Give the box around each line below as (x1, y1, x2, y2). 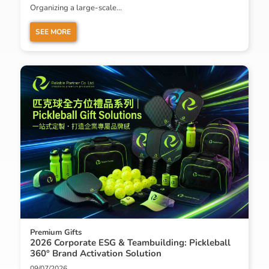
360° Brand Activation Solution (30, 247, 162, 260)
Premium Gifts (30, 227, 82, 238)
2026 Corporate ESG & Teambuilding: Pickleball (30, 237, 231, 249)
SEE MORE (35, 27, 71, 37)
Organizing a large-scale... (30, 2, 122, 14)
